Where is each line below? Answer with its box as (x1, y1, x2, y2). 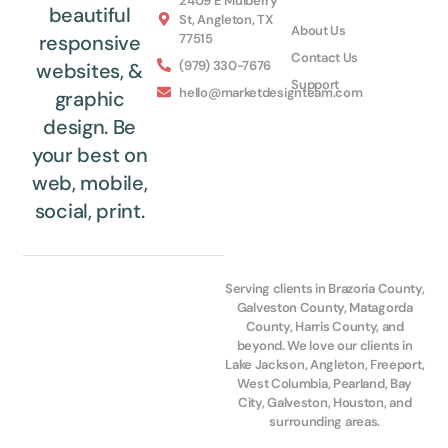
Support (291, 75, 340, 93)
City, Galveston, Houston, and (238, 393, 412, 411)
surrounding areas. (269, 412, 381, 430)
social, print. (34, 197, 145, 224)
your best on (31, 141, 148, 168)
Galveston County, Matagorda (236, 298, 413, 316)
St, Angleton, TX (179, 10, 273, 28)
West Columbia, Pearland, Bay (237, 374, 413, 392)
